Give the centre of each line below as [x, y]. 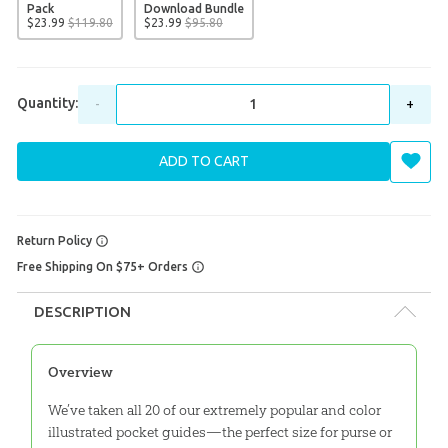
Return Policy [55, 240]
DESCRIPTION [83, 311]
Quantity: [47, 102]
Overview [80, 372]
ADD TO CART [203, 160]
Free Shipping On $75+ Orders [103, 266]
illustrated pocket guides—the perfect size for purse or [219, 432]
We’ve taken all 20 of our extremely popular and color [214, 410]
